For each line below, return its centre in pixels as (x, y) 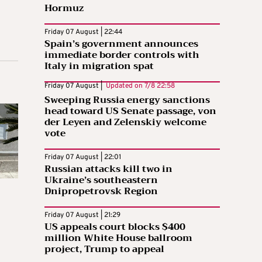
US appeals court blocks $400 (115, 227)
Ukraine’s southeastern (101, 180)
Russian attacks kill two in (108, 169)
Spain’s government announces (121, 44)
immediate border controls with (122, 55)
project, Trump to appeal (104, 249)
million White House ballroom (118, 238)
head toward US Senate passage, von (130, 111)
